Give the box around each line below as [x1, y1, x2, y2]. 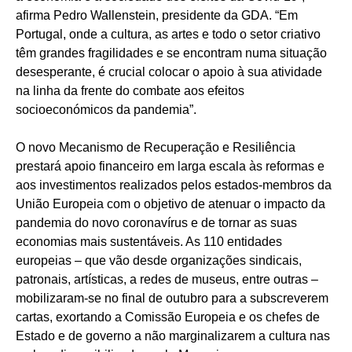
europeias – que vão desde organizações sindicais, [16, 253, 302, 267]
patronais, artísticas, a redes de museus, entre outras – [16, 272, 318, 286]
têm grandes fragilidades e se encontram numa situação [16, 46, 327, 60]
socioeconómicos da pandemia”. [16, 102, 196, 116]
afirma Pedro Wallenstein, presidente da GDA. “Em [16, 8, 298, 22]
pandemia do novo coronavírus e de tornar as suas [16, 215, 297, 229]
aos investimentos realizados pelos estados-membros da [16, 178, 332, 192]
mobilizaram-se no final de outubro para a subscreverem [16, 291, 328, 305]
